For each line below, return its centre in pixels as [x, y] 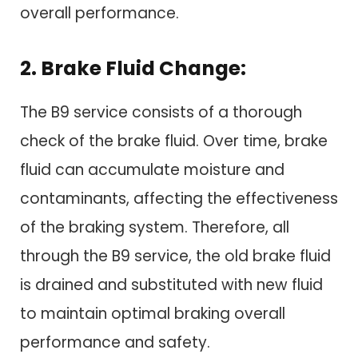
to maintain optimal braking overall [153, 313]
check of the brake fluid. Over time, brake [174, 141]
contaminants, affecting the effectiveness [179, 198]
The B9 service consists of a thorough [161, 112]
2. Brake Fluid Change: [133, 69]
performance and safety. [115, 342]
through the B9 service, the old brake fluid [175, 256]
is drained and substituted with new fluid [171, 284]
